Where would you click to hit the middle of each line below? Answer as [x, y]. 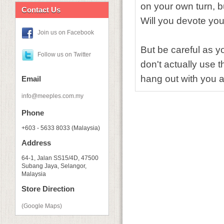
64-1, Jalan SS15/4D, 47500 [60, 158]
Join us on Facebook [66, 33]
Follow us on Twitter [64, 55]
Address [36, 143]
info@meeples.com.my [52, 96]
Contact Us [41, 10]
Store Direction [48, 189]
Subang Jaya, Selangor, [54, 166]
